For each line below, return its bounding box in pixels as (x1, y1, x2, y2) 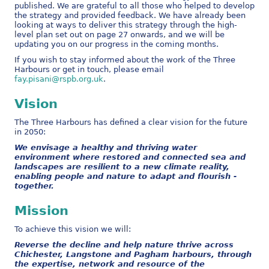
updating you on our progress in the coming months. (14, 39, 219, 49)
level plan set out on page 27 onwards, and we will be (14, 29, 225, 39)
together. (14, 181, 54, 190)
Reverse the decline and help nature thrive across (14, 240, 234, 249)
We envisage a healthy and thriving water (14, 142, 197, 152)
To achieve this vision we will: (14, 224, 131, 234)
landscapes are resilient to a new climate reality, (14, 162, 229, 171)
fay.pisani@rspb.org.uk (14, 74, 103, 83)
